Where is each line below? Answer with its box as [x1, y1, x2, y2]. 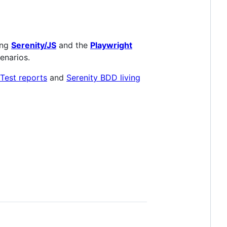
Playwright [90, 40, 132, 50]
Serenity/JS [11, 40, 56, 50]
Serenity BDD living [66, 72, 140, 83]
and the [56, 40, 90, 50]
